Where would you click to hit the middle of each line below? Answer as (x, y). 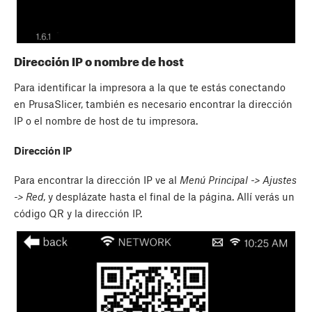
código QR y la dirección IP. (78, 213)
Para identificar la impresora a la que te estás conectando (150, 87)
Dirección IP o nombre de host (99, 61)
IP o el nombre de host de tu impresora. (106, 121)
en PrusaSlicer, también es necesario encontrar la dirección (153, 104)
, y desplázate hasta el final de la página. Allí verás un (169, 197)
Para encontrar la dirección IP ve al (97, 180)
